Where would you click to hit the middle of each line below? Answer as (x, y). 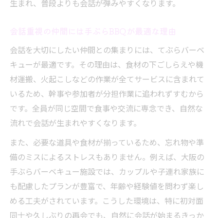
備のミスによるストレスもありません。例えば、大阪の (107, 157)
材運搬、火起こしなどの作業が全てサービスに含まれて (107, 79)
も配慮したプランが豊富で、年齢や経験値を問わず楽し (107, 186)
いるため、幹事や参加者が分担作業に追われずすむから (107, 93)
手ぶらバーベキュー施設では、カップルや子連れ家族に (107, 171)
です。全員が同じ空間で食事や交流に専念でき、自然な (106, 108)
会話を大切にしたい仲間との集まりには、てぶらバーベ (107, 50)
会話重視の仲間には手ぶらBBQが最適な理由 (93, 31)
